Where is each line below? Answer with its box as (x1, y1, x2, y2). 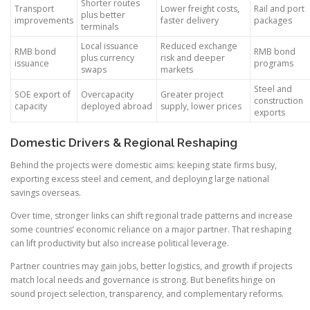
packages (254, 14, 292, 26)
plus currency (81, 51, 134, 64)
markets (161, 63, 193, 75)
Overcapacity (81, 88, 134, 100)
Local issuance (81, 39, 138, 52)
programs (254, 57, 293, 69)
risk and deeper (161, 51, 225, 64)
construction (254, 94, 303, 107)
